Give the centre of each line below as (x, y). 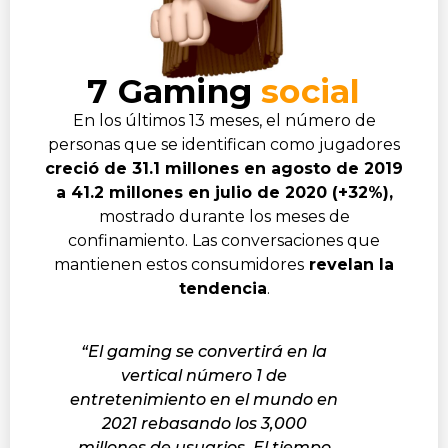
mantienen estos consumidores (179, 264)
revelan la (349, 264)
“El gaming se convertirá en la (204, 351)
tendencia (222, 288)
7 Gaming (174, 90)
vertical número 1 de (204, 375)
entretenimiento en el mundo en (204, 399)
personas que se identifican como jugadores (224, 144)
